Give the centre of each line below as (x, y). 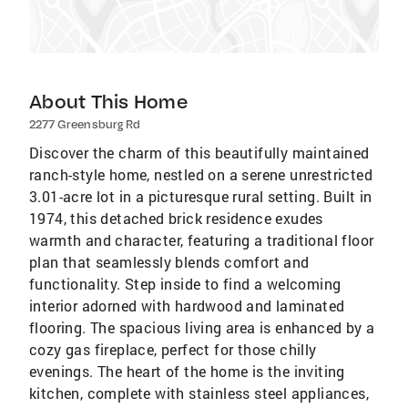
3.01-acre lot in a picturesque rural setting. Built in (201, 196)
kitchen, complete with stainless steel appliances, (199, 393)
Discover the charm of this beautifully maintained (199, 153)
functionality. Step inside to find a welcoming (185, 284)
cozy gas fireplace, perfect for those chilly (173, 349)
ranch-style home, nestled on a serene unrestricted (201, 174)
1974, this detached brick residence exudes (176, 218)
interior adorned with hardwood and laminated (187, 306)
